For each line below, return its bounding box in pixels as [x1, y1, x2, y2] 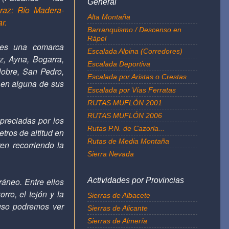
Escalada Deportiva [87, 60, 150, 68]
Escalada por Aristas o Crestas [87, 73, 187, 81]
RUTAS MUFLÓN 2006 [87, 111, 162, 120]
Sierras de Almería [87, 217, 147, 225]
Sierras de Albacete [87, 191, 150, 199]
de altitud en [17, 126, 64, 138]
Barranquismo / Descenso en [87, 25, 181, 34]
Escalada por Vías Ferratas [87, 85, 176, 94]
